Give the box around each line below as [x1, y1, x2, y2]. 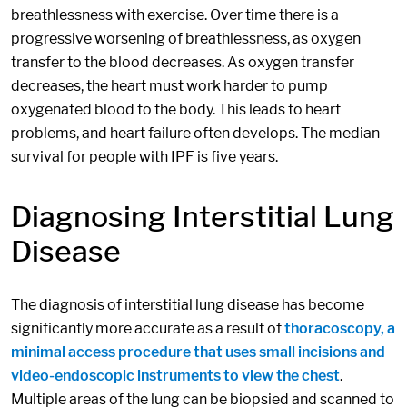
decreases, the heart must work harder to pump [11, 77, 328, 94]
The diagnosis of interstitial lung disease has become [11, 296, 364, 313]
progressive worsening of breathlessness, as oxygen [11, 30, 361, 47]
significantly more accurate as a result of [11, 320, 284, 337]
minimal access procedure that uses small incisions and [11, 343, 385, 361]
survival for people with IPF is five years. [11, 148, 278, 165]
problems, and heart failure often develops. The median [11, 124, 380, 142]
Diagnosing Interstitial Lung [11, 199, 394, 234]
